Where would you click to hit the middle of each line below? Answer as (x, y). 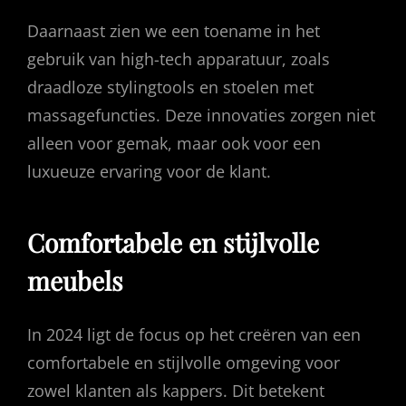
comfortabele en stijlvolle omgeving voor (184, 362)
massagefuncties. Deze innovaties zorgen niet (201, 115)
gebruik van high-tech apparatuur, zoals (179, 58)
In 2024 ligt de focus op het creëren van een (194, 334)
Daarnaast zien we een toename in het (174, 30)
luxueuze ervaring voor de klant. (149, 171)
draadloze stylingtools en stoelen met (170, 87)
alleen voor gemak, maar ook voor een (174, 143)
